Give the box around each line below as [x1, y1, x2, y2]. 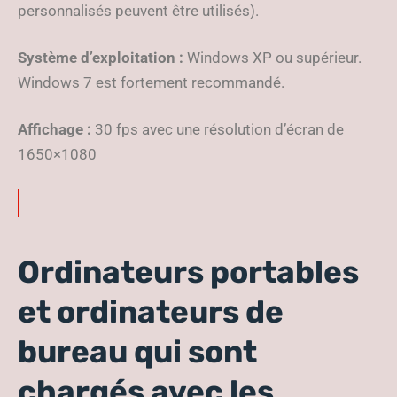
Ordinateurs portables [18, 253, 359, 291]
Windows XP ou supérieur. [183, 49, 362, 66]
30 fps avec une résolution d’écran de [91, 121, 344, 138]
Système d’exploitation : [18, 49, 183, 66]
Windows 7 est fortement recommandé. [18, 74, 288, 91]
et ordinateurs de [18, 293, 284, 331]
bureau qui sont [18, 333, 257, 370]
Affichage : [18, 121, 91, 138]
